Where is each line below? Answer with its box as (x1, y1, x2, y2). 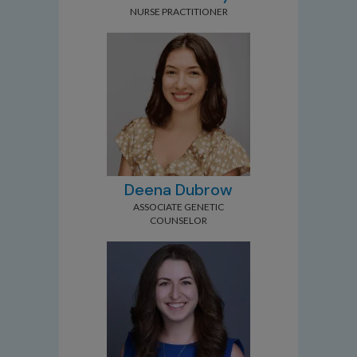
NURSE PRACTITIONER (129, 6, 228, 18)
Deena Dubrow (124, 179, 233, 200)
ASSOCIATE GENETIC (133, 201, 224, 213)
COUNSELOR (150, 214, 207, 226)
